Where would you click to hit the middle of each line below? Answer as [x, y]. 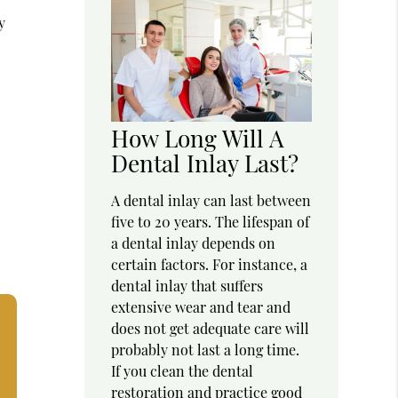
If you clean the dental [183, 371]
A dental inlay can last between [211, 201]
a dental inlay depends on [194, 243]
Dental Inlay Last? [205, 163]
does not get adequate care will [211, 329]
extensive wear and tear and [201, 307]
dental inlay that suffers [187, 286]
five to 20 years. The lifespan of [211, 222]
